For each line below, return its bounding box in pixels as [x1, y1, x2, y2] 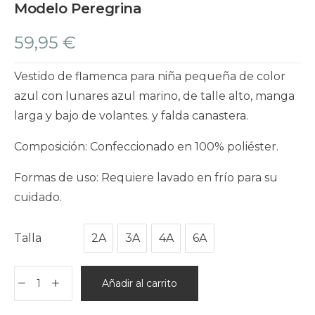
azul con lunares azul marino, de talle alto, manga [14, 89, 295, 103]
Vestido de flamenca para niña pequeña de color [14, 69, 285, 83]
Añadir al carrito [102, 276, 177, 290]
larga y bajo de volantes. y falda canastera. [14, 108, 248, 122]
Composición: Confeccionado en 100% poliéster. [14, 139, 278, 153]
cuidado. [14, 190, 62, 204]
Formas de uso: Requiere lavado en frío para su [14, 170, 278, 184]
